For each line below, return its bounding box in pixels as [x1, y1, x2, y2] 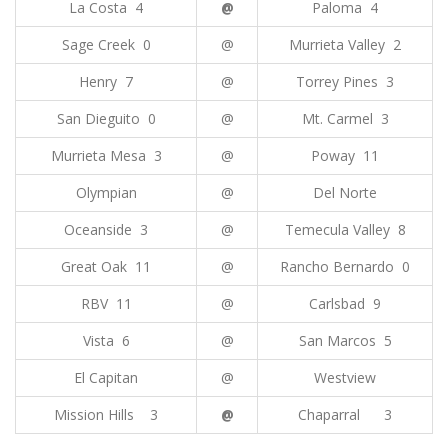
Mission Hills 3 [54, 405, 158, 424]
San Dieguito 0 [56, 109, 156, 128]
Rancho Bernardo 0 [280, 257, 410, 276]
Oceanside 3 [64, 220, 148, 239]
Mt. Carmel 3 [301, 109, 389, 128]
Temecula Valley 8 [284, 220, 406, 239]
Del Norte [313, 183, 377, 202]
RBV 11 [80, 294, 132, 313]
